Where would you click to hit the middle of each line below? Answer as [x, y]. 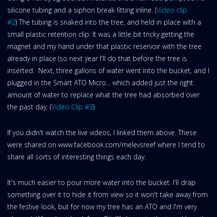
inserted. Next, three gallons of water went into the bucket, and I [108, 70]
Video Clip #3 [72, 107]
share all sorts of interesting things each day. [77, 156]
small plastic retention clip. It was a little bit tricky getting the [101, 34]
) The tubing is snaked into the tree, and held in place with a [108, 22]
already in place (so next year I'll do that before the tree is [97, 58]
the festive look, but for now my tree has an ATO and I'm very [102, 206]
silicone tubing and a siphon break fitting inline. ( [82, 10]
